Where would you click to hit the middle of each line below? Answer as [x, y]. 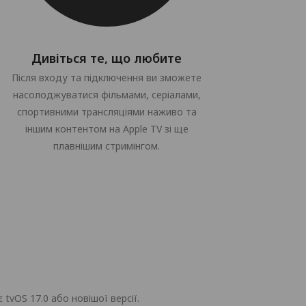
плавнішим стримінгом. [107, 146]
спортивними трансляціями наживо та [107, 112]
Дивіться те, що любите [107, 58]
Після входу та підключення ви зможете [107, 78]
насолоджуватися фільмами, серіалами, [107, 95]
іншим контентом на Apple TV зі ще [107, 129]
